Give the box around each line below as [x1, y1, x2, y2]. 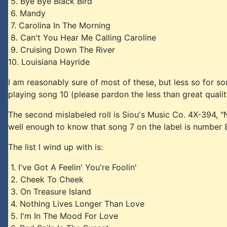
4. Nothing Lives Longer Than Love [8, 199, 144, 209]
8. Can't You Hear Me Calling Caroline [8, 32, 156, 43]
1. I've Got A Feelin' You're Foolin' [8, 162, 137, 172]
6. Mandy [8, 8, 46, 18]
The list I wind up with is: [8, 142, 103, 152]
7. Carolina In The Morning [8, 20, 110, 30]
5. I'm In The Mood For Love [8, 211, 118, 221]
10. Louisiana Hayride [8, 57, 90, 67]
